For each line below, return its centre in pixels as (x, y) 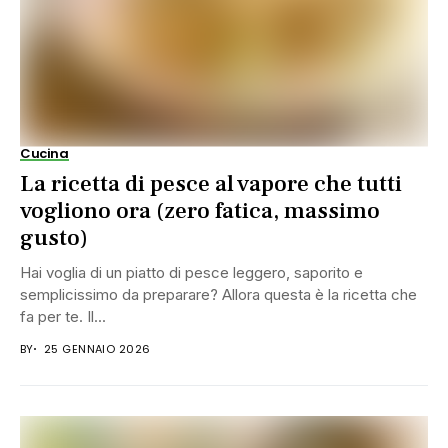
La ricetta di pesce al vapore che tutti (211, 183)
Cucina (44, 153)
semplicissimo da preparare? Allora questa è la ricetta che (218, 294)
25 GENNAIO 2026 (97, 348)
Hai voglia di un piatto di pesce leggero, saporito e (191, 272)
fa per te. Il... (63, 316)
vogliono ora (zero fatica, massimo (200, 210)
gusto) (54, 237)
